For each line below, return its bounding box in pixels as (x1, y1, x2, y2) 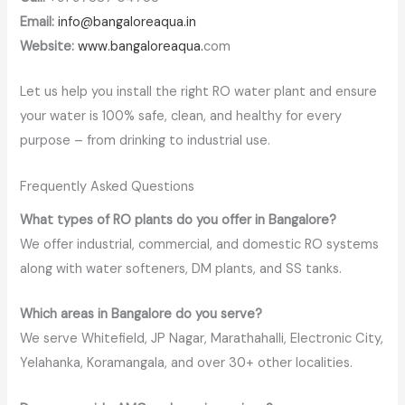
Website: (20, 37, 75, 55)
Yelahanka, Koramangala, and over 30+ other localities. (20, 354, 353, 372)
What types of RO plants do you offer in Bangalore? (20, 211, 337, 229)
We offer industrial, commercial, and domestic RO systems (20, 235, 380, 253)
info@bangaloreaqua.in (58, 13, 197, 31)
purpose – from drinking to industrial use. (20, 132, 271, 150)
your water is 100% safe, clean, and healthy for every (20, 108, 343, 126)
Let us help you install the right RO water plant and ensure (20, 83, 378, 101)
